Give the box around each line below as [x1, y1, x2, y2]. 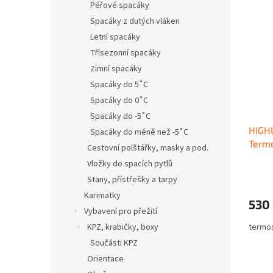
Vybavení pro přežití [84, 205, 157, 218]
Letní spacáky [90, 30, 140, 43]
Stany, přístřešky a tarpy [87, 173, 177, 186]
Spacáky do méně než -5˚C [90, 126, 188, 138]
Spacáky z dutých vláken [90, 15, 180, 27]
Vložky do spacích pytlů [87, 157, 172, 170]
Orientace [87, 252, 124, 265]
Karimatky [84, 189, 121, 202]
